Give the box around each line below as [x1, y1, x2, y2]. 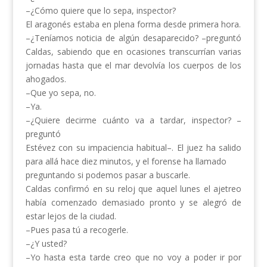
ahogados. [25, 73, 66, 85]
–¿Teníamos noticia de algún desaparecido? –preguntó [25, 32, 242, 44]
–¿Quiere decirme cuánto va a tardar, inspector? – [25, 114, 242, 126]
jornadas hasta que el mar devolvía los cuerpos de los [25, 60, 242, 72]
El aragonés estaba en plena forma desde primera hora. [25, 18, 241, 30]
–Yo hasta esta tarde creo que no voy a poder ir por [25, 252, 242, 263]
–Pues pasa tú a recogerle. [25, 224, 128, 236]
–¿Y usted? [25, 238, 67, 250]
